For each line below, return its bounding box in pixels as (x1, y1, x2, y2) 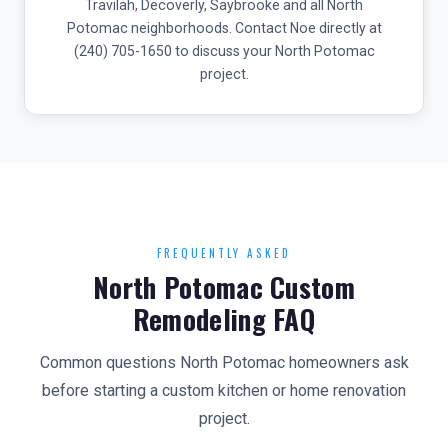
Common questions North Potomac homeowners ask (39, 353, 409, 372)
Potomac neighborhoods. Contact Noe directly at (66, 20, 382, 36)
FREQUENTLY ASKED (157, 245, 291, 261)
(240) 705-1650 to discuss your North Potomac (73, 43, 375, 59)
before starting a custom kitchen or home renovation (42, 381, 406, 400)
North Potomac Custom (92, 267, 355, 307)
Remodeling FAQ (132, 299, 316, 339)
